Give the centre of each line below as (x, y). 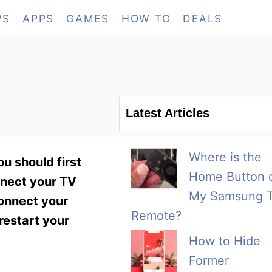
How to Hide (225, 241)
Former (209, 261)
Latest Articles (168, 113)
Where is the (225, 158)
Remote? (156, 216)
